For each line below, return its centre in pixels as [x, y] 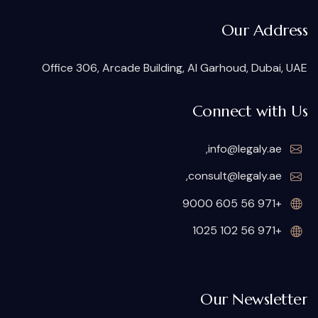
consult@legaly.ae [235, 176]
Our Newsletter [254, 299]
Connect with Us [250, 111]
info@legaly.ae [245, 149]
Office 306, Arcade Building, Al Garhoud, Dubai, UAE [175, 68]
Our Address [264, 30]
